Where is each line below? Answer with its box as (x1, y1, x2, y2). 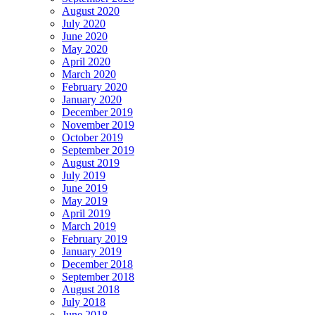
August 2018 (62, 283, 120, 295)
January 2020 (62, 93, 122, 105)
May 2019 (62, 194, 108, 207)
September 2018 (62, 270, 134, 283)
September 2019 (62, 143, 134, 156)
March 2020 (62, 67, 116, 80)
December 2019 (62, 105, 133, 118)
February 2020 (62, 80, 127, 93)
